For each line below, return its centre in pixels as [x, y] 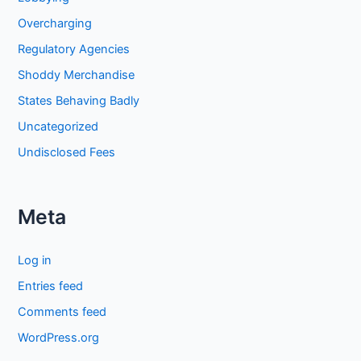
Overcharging [55, 24]
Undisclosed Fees [67, 152]
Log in [35, 260]
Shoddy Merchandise [77, 75]
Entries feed [51, 286]
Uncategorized [58, 127]
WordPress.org [59, 337]
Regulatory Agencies [74, 50]
